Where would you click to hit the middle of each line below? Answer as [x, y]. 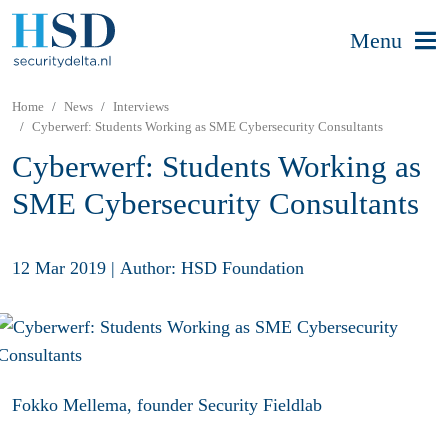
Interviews [141, 106]
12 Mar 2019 [59, 267]
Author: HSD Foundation [212, 267]
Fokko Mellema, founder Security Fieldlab [167, 405]
